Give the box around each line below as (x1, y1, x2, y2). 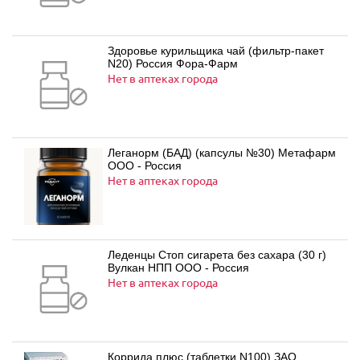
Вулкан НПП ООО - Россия (108, 261, 249, 274)
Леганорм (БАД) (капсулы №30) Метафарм (108, 146, 336, 159)
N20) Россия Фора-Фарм (108, 57, 238, 70)
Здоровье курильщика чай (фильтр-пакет (108, 44, 324, 57)
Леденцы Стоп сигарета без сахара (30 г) (108, 248, 326, 261)
